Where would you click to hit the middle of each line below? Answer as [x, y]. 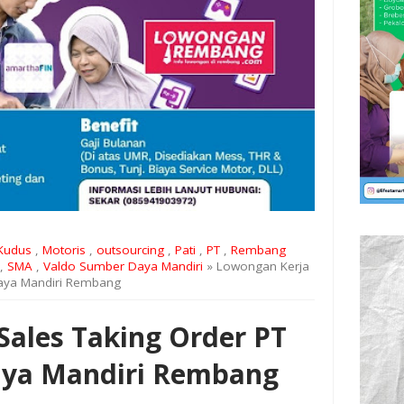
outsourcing [130, 250]
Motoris [64, 250]
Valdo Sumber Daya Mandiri [123, 266]
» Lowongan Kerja [256, 266]
